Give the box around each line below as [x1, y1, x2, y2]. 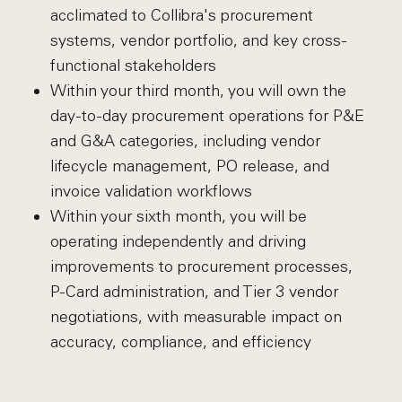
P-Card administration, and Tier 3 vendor [49, 282, 338, 301]
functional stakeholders [49, 56, 216, 75]
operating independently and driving [49, 232, 306, 251]
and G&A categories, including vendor [49, 131, 320, 151]
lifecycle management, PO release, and [49, 156, 329, 176]
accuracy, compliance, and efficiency [49, 332, 311, 352]
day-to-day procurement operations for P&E [49, 106, 364, 126]
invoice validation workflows [49, 181, 252, 201]
